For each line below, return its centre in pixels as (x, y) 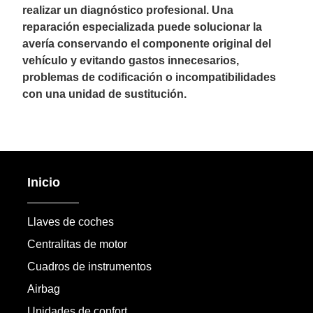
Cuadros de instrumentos (89, 266)
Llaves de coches (70, 221)
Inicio (43, 182)
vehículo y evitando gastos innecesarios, (131, 60)
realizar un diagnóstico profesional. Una (128, 10)
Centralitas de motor (77, 244)
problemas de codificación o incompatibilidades (150, 77)
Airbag (43, 289)
